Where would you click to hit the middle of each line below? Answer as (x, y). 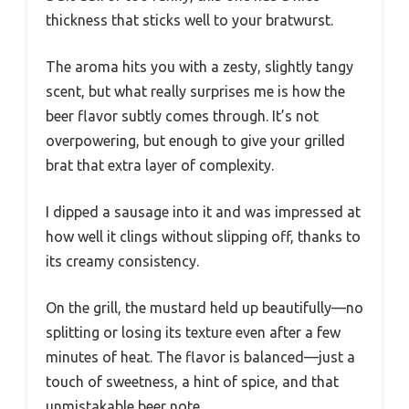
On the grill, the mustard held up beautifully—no (204, 308)
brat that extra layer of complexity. (160, 166)
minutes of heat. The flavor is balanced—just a (200, 357)
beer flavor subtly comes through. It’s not (182, 116)
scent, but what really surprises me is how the (195, 92)
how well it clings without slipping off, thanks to (203, 237)
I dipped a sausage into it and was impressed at (203, 212)
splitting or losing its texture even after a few (193, 333)
